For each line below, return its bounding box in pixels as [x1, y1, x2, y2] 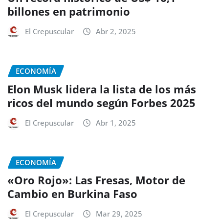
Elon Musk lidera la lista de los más [7, 81, 196, 96]
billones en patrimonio [7, 4, 130, 19]
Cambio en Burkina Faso [7, 186, 137, 201]
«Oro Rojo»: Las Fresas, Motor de [7, 173, 185, 188]
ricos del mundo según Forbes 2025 [7, 95, 196, 110]
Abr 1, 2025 [96, 117, 136, 128]
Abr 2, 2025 [96, 26, 136, 37]
